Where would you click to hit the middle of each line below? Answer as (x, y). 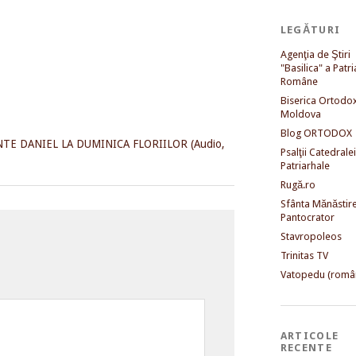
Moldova (300, 114)
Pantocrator (307, 217)
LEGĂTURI (310, 29)
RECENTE (306, 347)
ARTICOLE (310, 335)
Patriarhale (305, 165)
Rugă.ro (298, 184)
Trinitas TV (304, 255)
